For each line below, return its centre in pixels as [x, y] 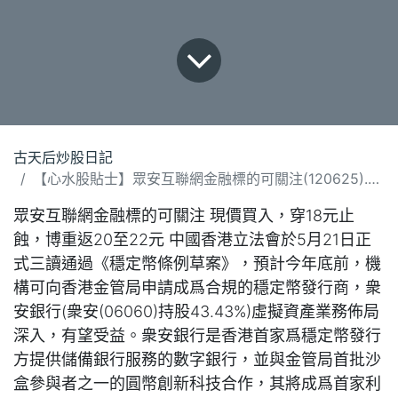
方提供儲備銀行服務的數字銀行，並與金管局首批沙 [197, 359]
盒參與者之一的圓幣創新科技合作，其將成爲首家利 [197, 383]
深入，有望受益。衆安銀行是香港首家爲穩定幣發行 [197, 335]
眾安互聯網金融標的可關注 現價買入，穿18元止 [184, 215]
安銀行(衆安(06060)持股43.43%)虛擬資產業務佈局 [196, 311]
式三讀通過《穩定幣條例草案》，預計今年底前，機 [197, 263]
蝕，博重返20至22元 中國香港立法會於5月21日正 [192, 239]
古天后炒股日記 [63, 157]
